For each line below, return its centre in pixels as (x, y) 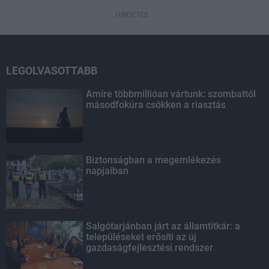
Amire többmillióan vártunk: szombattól (171, 94)
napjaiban (107, 171)
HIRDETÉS (131, 15)
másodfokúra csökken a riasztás (156, 105)
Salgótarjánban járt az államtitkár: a (163, 226)
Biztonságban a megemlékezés (154, 160)
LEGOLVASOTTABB (52, 71)
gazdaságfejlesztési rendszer (150, 248)
